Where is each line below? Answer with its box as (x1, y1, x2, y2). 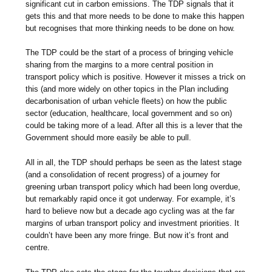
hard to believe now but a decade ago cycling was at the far (25, 206, 235, 216)
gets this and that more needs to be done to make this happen (25, 12, 245, 21)
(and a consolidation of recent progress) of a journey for (25, 170, 220, 180)
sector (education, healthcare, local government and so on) (25, 109, 233, 118)
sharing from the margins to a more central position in (25, 60, 214, 70)
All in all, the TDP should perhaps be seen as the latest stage (25, 158, 242, 168)
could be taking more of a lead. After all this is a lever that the (25, 121, 243, 131)
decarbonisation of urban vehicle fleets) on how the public (25, 97, 228, 106)
